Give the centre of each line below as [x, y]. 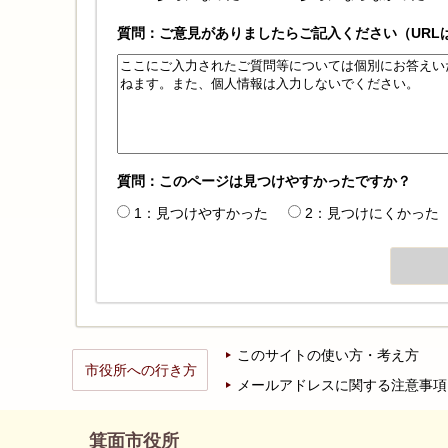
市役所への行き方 [141, 370]
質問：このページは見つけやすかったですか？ [264, 181]
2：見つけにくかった [372, 213]
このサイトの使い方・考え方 [328, 355]
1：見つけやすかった [201, 213]
